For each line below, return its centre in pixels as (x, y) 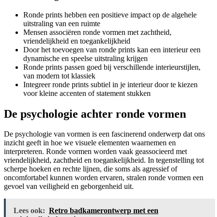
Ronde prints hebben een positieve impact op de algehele (110, 15)
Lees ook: (29, 211)
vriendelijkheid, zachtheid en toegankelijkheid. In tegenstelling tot (104, 160)
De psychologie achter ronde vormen (95, 114)
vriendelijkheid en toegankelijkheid (77, 41)
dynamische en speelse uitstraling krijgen (85, 58)
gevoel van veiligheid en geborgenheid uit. (69, 186)
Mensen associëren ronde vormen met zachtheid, (97, 32)
